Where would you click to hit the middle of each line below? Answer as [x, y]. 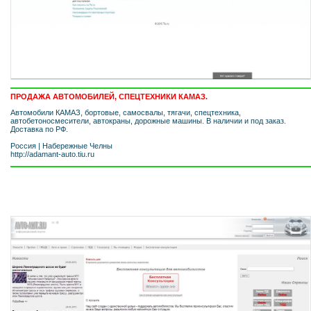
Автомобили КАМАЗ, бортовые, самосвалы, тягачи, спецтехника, [126, 112]
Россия [23, 145]
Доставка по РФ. [39, 129]
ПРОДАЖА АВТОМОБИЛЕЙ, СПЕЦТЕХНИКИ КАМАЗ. [109, 96]
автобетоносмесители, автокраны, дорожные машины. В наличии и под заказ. [148, 120]
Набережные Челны [77, 145]
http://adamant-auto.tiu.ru [52, 154]
